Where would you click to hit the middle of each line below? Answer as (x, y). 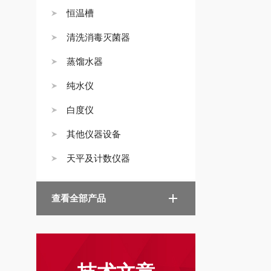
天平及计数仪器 (98, 158)
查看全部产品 (79, 198)
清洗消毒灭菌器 (98, 37)
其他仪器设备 (94, 134)
